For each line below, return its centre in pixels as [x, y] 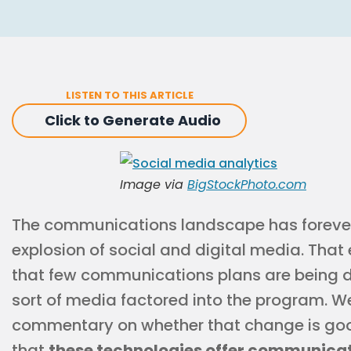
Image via [153, 185]
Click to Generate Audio [133, 120]
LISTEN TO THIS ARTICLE [129, 95]
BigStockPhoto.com [246, 185]
